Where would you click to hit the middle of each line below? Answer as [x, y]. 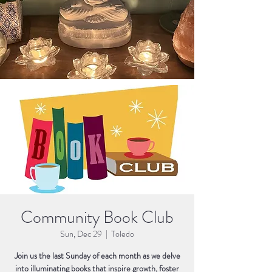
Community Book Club [97, 217]
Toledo [123, 234]
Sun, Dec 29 [81, 234]
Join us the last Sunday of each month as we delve [97, 256]
